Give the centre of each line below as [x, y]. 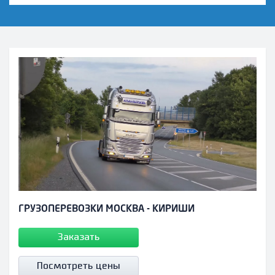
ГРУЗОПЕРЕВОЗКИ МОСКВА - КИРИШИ [107, 210]
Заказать [79, 238]
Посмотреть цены [79, 266]
